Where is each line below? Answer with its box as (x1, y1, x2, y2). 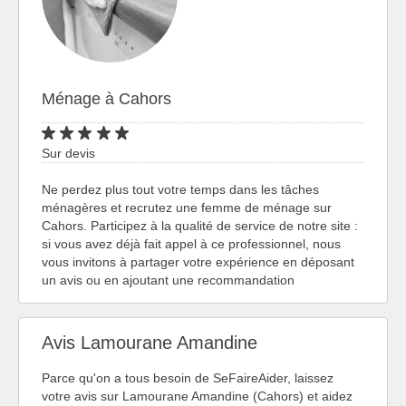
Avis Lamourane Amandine (42, 333, 257, 353)
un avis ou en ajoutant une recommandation (42, 272, 295, 287)
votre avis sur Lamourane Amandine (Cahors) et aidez (42, 388, 353, 403)
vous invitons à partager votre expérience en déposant (42, 254, 354, 269)
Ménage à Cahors (42, 89, 171, 108)
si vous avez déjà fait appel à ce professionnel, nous (42, 236, 341, 251)
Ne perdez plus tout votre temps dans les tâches (42, 181, 319, 197)
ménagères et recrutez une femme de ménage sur (42, 199, 332, 215)
